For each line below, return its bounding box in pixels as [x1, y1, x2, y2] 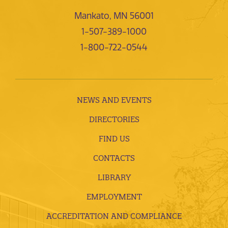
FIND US [98, 133, 130, 144]
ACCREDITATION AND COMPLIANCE [46, 211, 182, 221]
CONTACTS [93, 153, 135, 163]
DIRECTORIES [89, 114, 139, 124]
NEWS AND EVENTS [76, 95, 152, 105]
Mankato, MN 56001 [74, 10, 154, 21]
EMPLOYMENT [86, 191, 142, 202]
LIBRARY [97, 172, 131, 182]
